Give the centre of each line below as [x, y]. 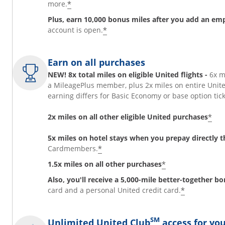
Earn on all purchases [96, 62]
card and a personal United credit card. [114, 190]
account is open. [75, 30]
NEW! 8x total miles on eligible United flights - [128, 75]
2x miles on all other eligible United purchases [128, 117]
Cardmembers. [73, 148]
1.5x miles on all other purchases [105, 164]
